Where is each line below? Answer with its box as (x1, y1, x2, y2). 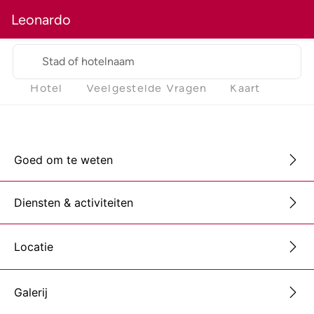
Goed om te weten (14, 152, 113, 167)
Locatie (14, 240, 53, 254)
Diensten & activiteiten (14, 195, 133, 210)
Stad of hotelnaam (42, 55, 135, 68)
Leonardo (11, 11, 71, 28)
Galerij (14, 285, 48, 300)
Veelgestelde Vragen (86, 81, 207, 95)
